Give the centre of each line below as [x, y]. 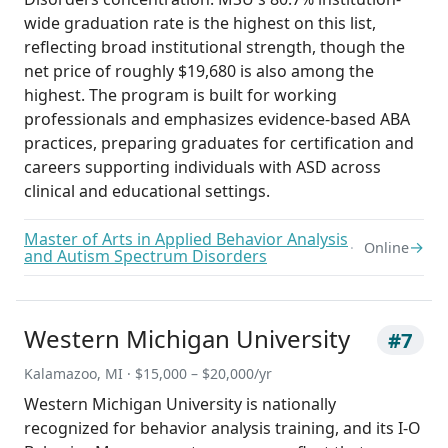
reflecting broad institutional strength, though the [214, 47]
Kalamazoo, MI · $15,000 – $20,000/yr [148, 374]
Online [386, 248]
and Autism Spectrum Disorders [145, 255]
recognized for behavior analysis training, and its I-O [222, 428]
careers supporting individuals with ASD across [202, 167]
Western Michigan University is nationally [180, 404]
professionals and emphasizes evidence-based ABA [217, 119]
